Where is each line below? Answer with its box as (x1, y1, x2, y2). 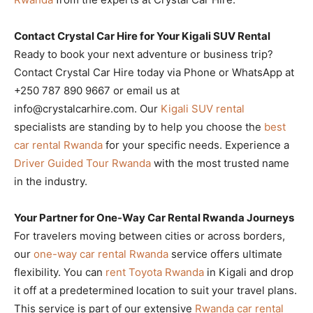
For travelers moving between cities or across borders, (14, 228, 285, 242)
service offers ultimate (168, 247, 282, 261)
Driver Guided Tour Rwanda (14, 156, 151, 170)
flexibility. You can (14, 265, 105, 279)
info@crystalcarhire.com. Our (14, 101, 161, 115)
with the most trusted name (151, 156, 289, 170)
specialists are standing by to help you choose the (14, 119, 264, 133)
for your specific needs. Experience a (103, 138, 289, 152)
